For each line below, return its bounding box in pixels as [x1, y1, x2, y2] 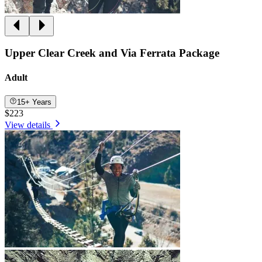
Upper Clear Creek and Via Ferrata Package [5, 47, 219, 60]
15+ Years [17, 98, 52, 107]
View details [5, 120, 50, 130]
